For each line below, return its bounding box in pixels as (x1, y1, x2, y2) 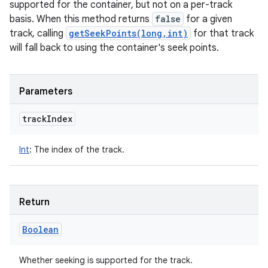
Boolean (22, 224, 59, 235)
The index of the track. (32, 144, 124, 155)
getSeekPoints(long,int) (69, 28, 188, 39)
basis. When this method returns (10, 13, 152, 25)
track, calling (10, 28, 66, 39)
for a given (184, 13, 232, 25)
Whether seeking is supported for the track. (19, 255, 193, 266)
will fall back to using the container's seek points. (10, 42, 219, 54)
